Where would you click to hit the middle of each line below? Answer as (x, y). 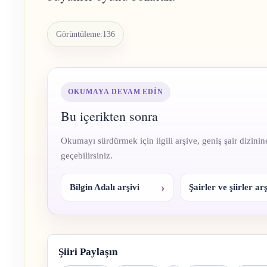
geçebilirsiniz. (87, 156)
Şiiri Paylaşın (88, 252)
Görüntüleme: (79, 35)
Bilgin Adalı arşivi (105, 187)
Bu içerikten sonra (109, 116)
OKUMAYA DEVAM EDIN (116, 92)
